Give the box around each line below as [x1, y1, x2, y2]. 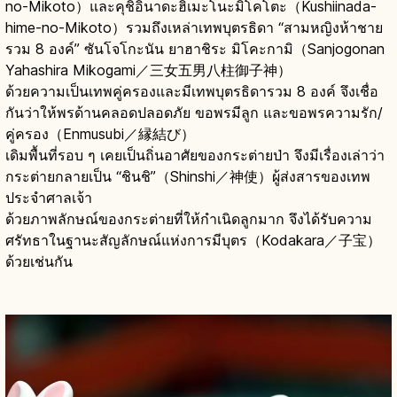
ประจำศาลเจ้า [5, 188, 92, 206]
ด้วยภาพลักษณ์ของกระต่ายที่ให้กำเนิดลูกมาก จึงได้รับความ [5, 209, 372, 228]
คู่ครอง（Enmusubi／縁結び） [5, 124, 195, 143]
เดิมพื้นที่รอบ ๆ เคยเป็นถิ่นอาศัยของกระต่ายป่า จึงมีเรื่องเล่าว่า [5, 145, 385, 164]
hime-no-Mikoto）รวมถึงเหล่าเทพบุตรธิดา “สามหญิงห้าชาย [5, 18, 383, 36]
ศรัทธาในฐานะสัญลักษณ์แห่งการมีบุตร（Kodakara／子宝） [5, 230, 381, 249]
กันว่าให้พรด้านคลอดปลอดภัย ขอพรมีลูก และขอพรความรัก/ [5, 103, 383, 121]
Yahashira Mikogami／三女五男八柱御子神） [5, 60, 292, 79]
